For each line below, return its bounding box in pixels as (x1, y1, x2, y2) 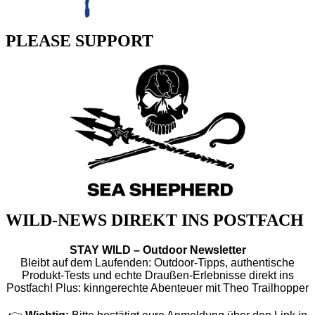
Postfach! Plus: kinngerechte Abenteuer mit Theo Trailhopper (6, 282, 309, 295)
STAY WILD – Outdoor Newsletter (69, 244, 246, 257)
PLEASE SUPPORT (6, 32, 153, 51)
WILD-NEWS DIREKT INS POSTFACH (6, 211, 304, 230)
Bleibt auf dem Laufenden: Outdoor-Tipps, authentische (20, 257, 295, 269)
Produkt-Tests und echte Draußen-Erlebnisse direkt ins (21, 269, 294, 282)
